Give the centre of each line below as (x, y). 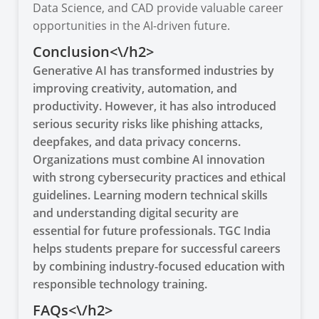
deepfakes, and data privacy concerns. (137, 141)
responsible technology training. (120, 284)
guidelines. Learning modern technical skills (151, 195)
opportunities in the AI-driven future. (132, 25)
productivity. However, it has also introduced (155, 106)
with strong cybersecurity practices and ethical (159, 177)
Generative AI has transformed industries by (154, 70)
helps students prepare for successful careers (157, 248)
